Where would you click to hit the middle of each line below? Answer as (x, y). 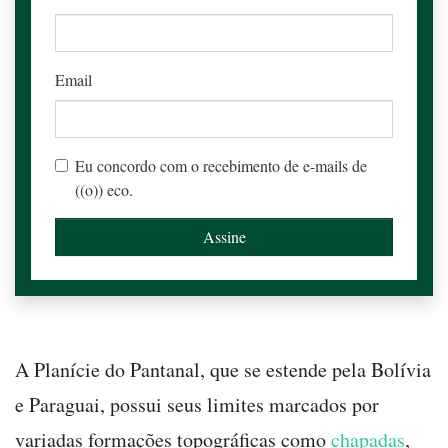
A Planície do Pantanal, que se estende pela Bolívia (223, 370)
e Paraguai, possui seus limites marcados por (197, 405)
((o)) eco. (104, 190)
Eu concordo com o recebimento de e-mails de (221, 166)
